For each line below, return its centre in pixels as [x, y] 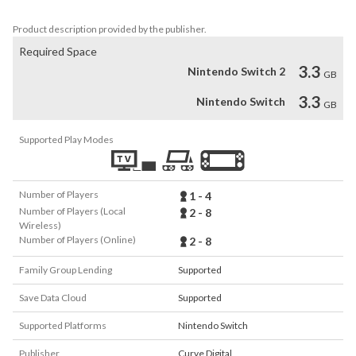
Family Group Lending [66, 270]
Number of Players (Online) [77, 240]
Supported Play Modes [66, 139]
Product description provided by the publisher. [110, 29]
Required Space [58, 51]
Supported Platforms [63, 325]
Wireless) [40, 225]
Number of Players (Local [72, 211]
